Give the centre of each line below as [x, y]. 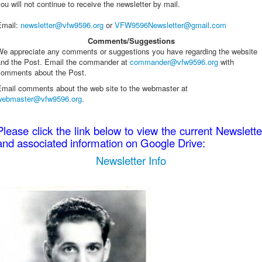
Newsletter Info [131, 160]
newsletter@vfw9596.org [62, 25]
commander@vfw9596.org [174, 61]
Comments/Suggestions [131, 40]
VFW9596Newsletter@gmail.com [170, 25]
